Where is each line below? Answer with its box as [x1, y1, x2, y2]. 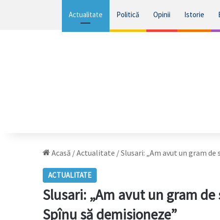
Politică [116, 10, 139, 19]
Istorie [184, 10, 204, 19]
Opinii [153, 10, 170, 19]
